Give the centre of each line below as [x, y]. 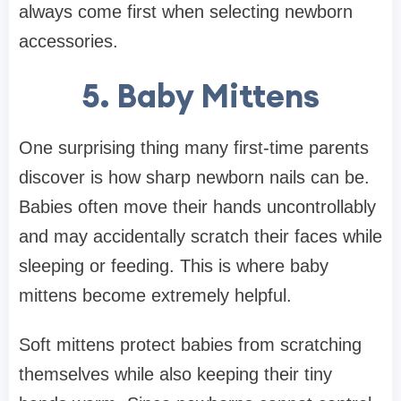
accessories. [68, 41]
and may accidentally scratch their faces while [200, 236]
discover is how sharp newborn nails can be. [194, 177]
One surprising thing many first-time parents [194, 147]
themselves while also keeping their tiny [175, 374]
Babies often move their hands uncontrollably [197, 206]
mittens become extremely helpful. [155, 295]
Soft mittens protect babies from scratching [190, 344]
